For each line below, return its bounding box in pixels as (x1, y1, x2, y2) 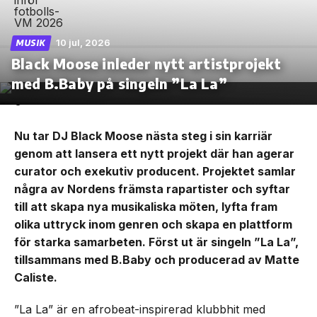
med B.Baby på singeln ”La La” (11, 74, 227, 92)
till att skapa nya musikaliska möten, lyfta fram (14, 199, 277, 214)
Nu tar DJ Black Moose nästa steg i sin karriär (14, 128, 272, 143)
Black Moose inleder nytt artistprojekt (11, 54, 282, 72)
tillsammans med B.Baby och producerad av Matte (14, 252, 299, 267)
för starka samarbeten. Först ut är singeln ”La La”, (14, 234, 299, 249)
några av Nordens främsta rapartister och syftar (14, 181, 290, 196)
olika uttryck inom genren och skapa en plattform (14, 217, 292, 231)
